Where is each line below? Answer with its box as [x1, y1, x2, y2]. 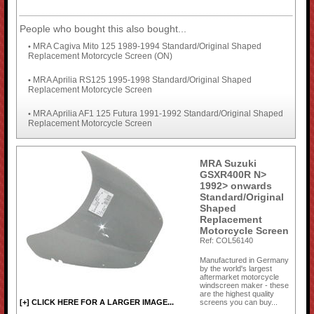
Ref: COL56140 [200, 235, 253, 245]
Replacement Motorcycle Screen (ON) [27, 50, 172, 61]
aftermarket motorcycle [200, 272, 279, 281]
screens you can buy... [200, 297, 278, 306]
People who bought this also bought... [20, 22, 187, 34]
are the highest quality [200, 289, 274, 298]
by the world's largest [200, 264, 272, 273]
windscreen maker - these [200, 280, 289, 289]
